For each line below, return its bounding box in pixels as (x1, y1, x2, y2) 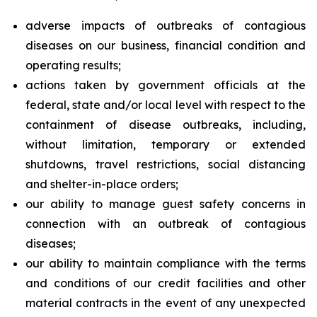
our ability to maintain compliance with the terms (25, 256, 306, 270)
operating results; (25, 58, 121, 72)
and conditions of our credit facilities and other (25, 276, 306, 290)
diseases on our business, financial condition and (25, 38, 306, 52)
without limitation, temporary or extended (25, 137, 306, 151)
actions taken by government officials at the (25, 78, 306, 92)
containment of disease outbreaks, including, (25, 117, 306, 132)
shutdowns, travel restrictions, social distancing (25, 157, 306, 171)
